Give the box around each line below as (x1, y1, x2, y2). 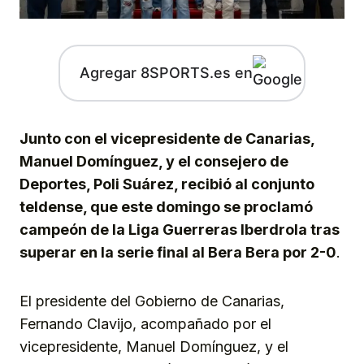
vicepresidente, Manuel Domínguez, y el (19, 337, 288, 355)
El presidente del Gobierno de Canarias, (19, 292, 284, 310)
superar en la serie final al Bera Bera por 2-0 (19, 243, 336, 261)
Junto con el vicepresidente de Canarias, (19, 129, 314, 147)
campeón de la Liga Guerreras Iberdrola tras (19, 220, 340, 238)
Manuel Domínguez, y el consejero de (19, 152, 288, 170)
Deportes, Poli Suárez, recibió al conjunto (19, 175, 314, 193)
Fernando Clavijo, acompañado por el (19, 314, 271, 332)
